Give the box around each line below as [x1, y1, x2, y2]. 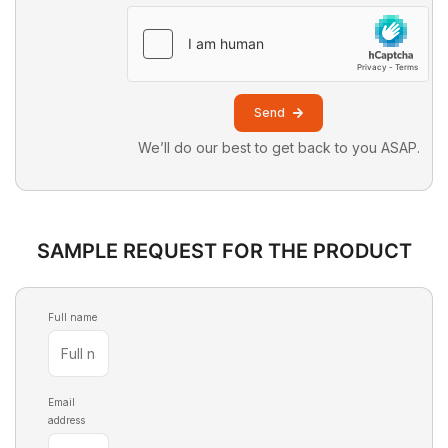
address [48, 416, 85, 429]
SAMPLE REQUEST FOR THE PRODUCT [36, 242, 412, 267]
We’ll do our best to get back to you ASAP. [137, 141, 420, 159]
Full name [48, 313, 97, 326]
